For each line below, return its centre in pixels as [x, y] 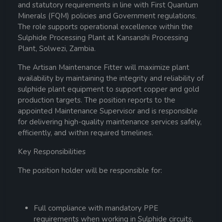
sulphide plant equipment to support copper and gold [109, 89]
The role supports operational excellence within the [105, 27]
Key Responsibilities [52, 152]
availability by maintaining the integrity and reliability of [111, 78]
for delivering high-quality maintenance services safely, [110, 122]
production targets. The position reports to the [97, 100]
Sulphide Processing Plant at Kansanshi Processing [103, 38]
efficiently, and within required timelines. [85, 133]
